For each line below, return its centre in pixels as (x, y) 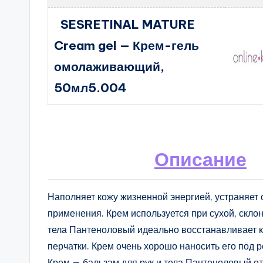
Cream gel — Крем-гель (127, 45)
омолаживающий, (109, 67)
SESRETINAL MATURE (127, 24)
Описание (200, 159)
